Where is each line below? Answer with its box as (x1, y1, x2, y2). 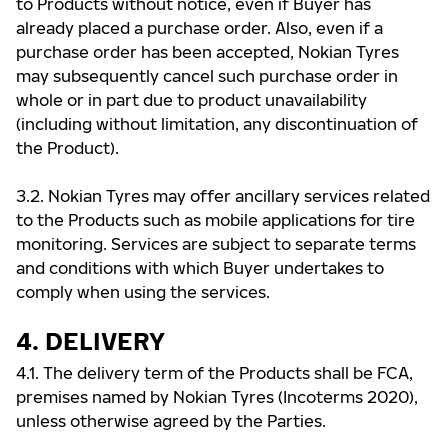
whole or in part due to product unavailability (16, 90, 367, 110)
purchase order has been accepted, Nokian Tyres (16, 42, 399, 62)
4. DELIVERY (16, 326, 165, 355)
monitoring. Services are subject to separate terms (16, 234, 416, 254)
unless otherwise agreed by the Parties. (16, 411, 326, 431)
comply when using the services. (16, 282, 270, 302)
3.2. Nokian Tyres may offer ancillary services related (16, 186, 430, 206)
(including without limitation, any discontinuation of (16, 114, 418, 134)
